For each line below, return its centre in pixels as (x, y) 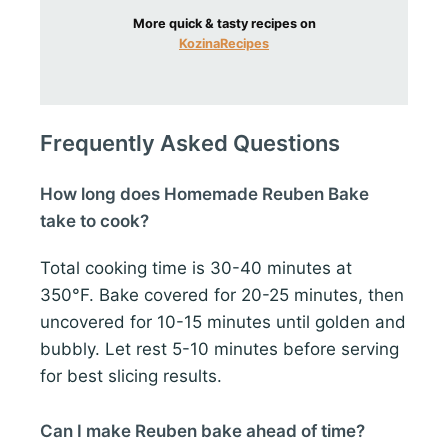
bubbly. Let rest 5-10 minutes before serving (219, 349)
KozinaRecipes (224, 44)
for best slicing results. (131, 376)
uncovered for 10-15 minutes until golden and (223, 322)
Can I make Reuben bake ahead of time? (202, 430)
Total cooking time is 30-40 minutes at (196, 268)
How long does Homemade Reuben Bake (204, 194)
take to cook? (94, 221)
